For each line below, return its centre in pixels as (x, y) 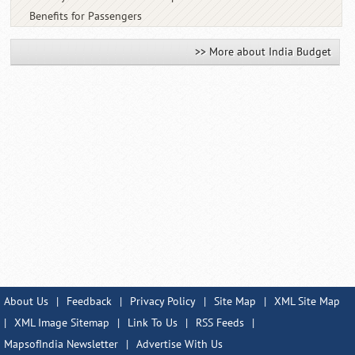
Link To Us (153, 323)
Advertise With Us (179, 345)
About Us (26, 302)
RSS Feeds (220, 323)
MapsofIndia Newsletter (61, 345)
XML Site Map (307, 302)
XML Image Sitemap (62, 323)
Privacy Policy (163, 302)
